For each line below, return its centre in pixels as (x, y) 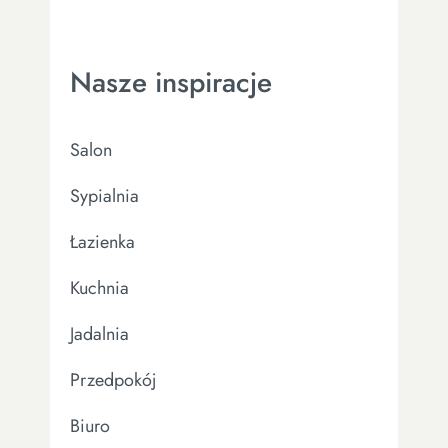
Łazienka (102, 241)
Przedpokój (113, 379)
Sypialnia (104, 195)
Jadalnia (99, 333)
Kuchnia (99, 287)
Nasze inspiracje (171, 82)
